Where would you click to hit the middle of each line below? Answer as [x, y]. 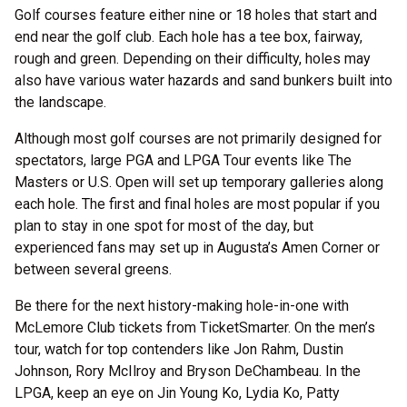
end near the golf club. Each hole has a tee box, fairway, [189, 37]
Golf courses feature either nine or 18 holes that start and [196, 15]
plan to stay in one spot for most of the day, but [164, 226]
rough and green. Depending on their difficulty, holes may [193, 59]
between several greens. [93, 269]
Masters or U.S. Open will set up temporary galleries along [199, 182]
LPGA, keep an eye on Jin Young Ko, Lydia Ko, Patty [177, 393]
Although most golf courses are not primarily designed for [198, 139]
